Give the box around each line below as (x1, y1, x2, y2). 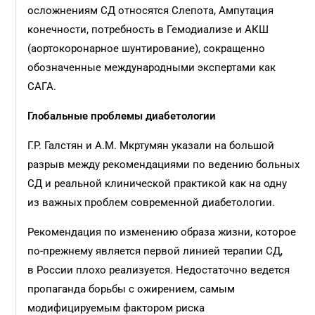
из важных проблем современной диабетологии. (27, 196, 276, 209)
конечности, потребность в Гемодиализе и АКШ (27, 23, 269, 36)
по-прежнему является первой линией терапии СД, (27, 245, 283, 257)
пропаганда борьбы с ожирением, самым (27, 283, 236, 295)
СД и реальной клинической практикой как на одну (27, 177, 288, 190)
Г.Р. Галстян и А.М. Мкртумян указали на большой (27, 139, 275, 152)
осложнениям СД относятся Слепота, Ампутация (27, 4, 274, 17)
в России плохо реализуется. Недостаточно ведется (27, 264, 290, 276)
